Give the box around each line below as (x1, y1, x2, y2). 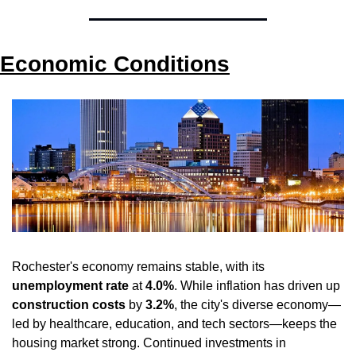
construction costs (12, 297, 126, 311)
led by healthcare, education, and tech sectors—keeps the (12, 316, 337, 331)
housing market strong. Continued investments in (12, 335, 286, 350)
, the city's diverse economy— (174, 297, 341, 311)
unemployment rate (12, 278, 129, 292)
